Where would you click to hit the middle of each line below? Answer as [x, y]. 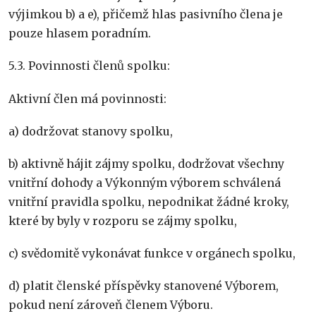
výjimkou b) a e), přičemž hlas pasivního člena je [146, 14]
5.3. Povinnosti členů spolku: [89, 66]
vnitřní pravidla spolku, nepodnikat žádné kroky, [149, 202]
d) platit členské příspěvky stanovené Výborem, [144, 286]
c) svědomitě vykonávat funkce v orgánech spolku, [152, 254]
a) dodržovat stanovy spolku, [91, 131]
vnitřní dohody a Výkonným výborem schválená [145, 183]
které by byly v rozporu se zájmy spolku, [123, 221]
